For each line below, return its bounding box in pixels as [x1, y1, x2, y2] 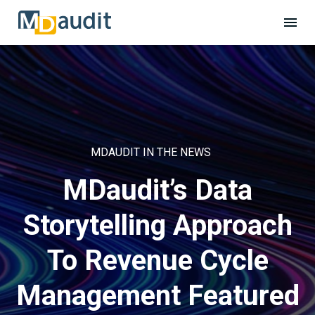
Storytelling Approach [22, 209, 292, 243]
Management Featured [15, 279, 300, 313]
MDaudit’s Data [63, 174, 252, 207]
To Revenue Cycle [46, 244, 269, 278]
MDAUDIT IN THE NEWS [90, 145, 211, 159]
